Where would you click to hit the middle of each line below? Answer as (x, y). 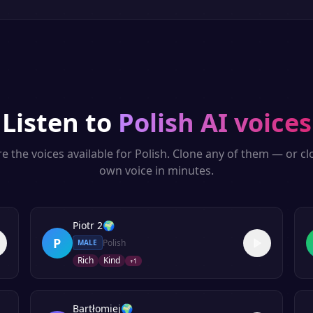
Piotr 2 (87, 225)
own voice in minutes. (156, 170)
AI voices (253, 123)
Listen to (57, 123)
